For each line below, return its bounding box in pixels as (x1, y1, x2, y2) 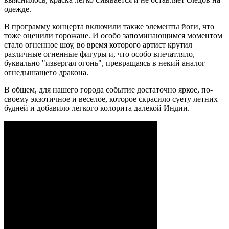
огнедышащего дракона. (4, 67, 88, 77)
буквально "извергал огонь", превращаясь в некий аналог (4, 58, 205, 67)
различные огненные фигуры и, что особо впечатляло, (4, 49, 195, 58)
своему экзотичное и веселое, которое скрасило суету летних (4, 94, 218, 103)
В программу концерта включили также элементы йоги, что (4, 21, 214, 31)
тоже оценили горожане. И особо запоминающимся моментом (4, 31, 222, 40)
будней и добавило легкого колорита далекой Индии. (4, 103, 190, 112)
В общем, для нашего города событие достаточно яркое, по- (4, 85, 213, 94)
